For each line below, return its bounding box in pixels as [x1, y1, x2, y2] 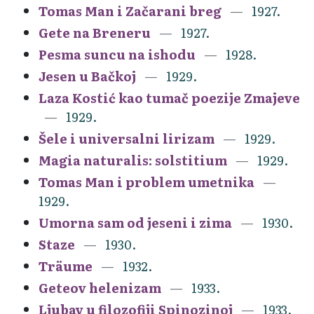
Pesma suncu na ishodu [39, 44, 196, 64]
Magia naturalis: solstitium [39, 150, 227, 170]
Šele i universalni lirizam [39, 128, 214, 148]
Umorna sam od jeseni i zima [39, 212, 232, 232]
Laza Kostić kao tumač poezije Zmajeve [39, 88, 300, 107]
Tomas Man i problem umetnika [39, 172, 254, 191]
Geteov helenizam [39, 278, 161, 297]
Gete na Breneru [39, 22, 151, 42]
